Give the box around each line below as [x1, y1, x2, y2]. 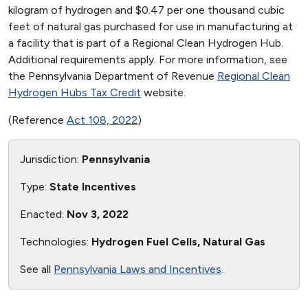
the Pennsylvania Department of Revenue [8, 69, 217, 82]
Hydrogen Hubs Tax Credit [8, 86, 141, 99]
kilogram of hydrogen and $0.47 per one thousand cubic [8, 3, 285, 16]
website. [141, 86, 186, 99]
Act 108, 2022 [67, 113, 137, 126]
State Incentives [49, 180, 136, 193]
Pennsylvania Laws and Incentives [54, 263, 221, 276]
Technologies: [20, 235, 91, 248]
